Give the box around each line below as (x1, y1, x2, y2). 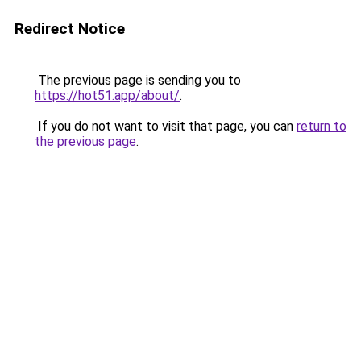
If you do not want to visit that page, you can (35, 118, 297, 134)
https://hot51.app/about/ (35, 88, 180, 103)
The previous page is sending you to (35, 73, 241, 88)
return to (297, 118, 346, 134)
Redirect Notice (15, 19, 125, 38)
